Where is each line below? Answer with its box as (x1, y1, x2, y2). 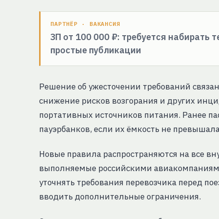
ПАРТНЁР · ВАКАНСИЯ (50, 20, 121, 28)
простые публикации (50, 44, 141, 56)
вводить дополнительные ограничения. (39, 191, 201, 202)
